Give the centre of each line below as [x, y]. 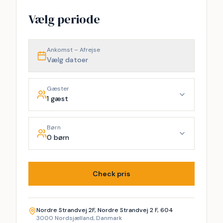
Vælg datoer [67, 60]
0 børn [58, 137]
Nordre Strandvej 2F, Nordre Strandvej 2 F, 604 [105, 210]
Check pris [111, 174]
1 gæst [57, 99]
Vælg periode [64, 19]
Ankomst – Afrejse [73, 50]
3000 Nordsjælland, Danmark [79, 218]
